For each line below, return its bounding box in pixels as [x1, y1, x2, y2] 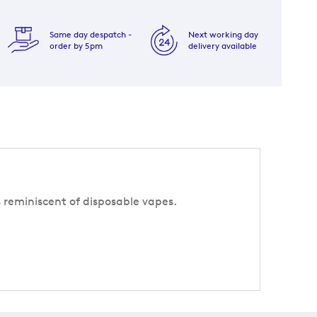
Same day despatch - [49, 29, 132, 40]
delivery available [188, 40, 258, 52]
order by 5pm [49, 40, 103, 52]
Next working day [188, 29, 259, 40]
